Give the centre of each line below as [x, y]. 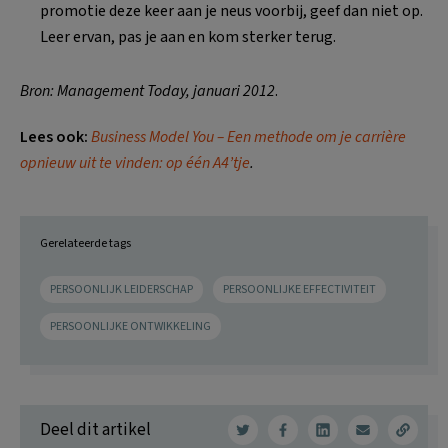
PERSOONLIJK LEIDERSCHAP [121, 289]
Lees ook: [54, 137]
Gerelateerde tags [85, 243]
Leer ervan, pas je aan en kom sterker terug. [188, 37]
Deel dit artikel [95, 429]
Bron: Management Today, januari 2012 [147, 91]
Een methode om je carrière [316, 137]
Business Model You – [157, 137]
